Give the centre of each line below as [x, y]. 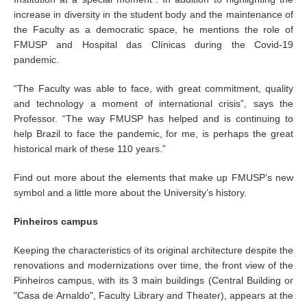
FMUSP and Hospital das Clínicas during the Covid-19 [153, 45]
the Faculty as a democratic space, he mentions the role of [153, 29]
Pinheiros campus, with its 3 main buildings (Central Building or [153, 280]
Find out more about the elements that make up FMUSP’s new [153, 177]
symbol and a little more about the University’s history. [130, 193]
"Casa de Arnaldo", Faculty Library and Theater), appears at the [153, 295]
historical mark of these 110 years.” [90, 149]
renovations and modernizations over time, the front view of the [153, 265]
